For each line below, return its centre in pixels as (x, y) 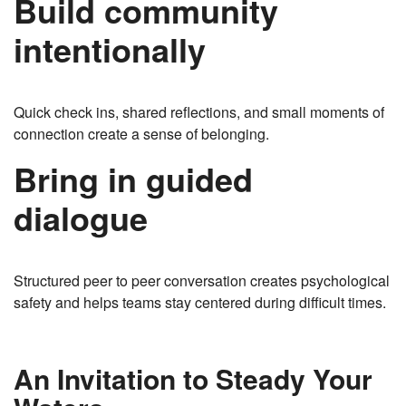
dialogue (81, 218)
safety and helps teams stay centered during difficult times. (200, 303)
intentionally (110, 49)
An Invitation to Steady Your (193, 379)
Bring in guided (133, 179)
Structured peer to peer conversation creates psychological (202, 281)
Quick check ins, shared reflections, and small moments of (199, 112)
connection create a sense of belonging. (141, 134)
